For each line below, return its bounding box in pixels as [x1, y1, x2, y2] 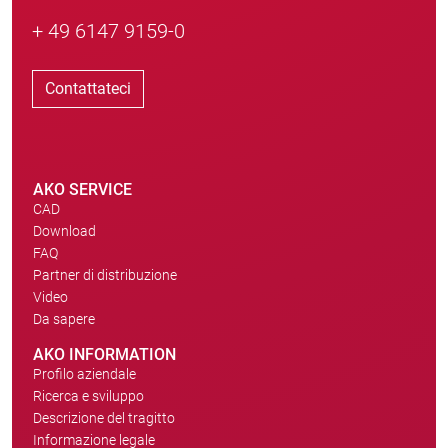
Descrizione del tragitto [33, 410, 175, 426]
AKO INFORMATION [33, 345, 176, 364]
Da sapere [33, 311, 95, 327]
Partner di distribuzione [33, 267, 177, 283]
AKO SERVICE [33, 180, 132, 199]
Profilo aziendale [33, 366, 136, 382]
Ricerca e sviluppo [33, 388, 144, 404]
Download [33, 223, 96, 239]
